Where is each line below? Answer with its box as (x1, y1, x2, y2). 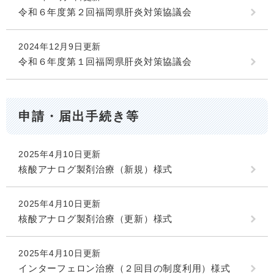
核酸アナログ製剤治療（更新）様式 (18, 213, 172, 224)
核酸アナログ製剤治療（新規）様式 (18, 164, 172, 175)
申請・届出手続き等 (18, 109, 139, 123)
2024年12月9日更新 (18, 41, 101, 51)
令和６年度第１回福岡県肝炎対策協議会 (18, 56, 192, 67)
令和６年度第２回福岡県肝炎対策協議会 (18, 6, 192, 17)
